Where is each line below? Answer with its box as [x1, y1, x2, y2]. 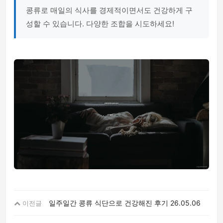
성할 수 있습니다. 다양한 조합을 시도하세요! [26, 19, 174, 28]
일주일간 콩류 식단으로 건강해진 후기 [49, 198, 168, 207]
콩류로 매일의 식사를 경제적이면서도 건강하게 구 [26, 5, 193, 15]
